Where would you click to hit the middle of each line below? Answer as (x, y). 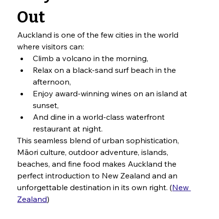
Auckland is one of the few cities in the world (99, 35)
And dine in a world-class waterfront (100, 117)
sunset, (46, 105)
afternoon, (52, 82)
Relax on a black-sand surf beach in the (106, 70)
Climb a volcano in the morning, (91, 58)
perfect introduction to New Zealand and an (99, 176)
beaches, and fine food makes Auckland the (98, 164)
